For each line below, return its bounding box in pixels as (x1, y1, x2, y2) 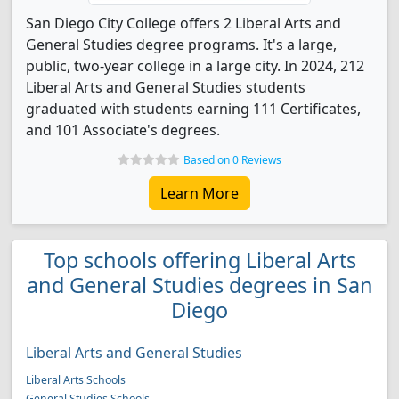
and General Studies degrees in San (26, 271, 373, 299)
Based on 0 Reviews (183, 152, 281, 167)
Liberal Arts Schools (26, 372, 126, 387)
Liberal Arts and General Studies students (26, 77, 305, 97)
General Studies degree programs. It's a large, (26, 35, 337, 54)
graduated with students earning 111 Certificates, (26, 99, 361, 118)
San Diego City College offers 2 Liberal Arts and (26, 13, 341, 33)
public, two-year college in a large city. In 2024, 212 (26, 56, 364, 76)
